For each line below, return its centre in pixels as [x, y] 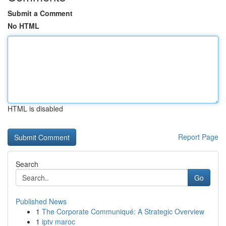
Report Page [198, 137]
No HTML [23, 26]
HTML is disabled [35, 108]
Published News [41, 201]
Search [27, 164]
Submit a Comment [40, 13]
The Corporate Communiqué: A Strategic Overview [123, 211]
